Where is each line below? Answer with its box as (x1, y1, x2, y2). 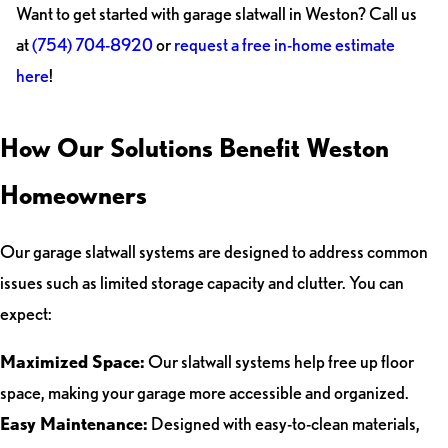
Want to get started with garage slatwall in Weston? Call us (15, 3, 417, 25)
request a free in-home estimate (173, 34, 395, 56)
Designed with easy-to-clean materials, (148, 413, 420, 435)
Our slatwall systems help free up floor (145, 351, 414, 373)
